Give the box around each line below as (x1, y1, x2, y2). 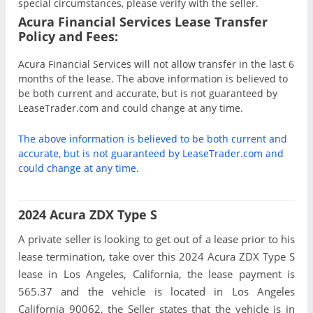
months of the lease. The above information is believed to (18, 72, 288, 85)
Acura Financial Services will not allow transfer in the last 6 (18, 57, 294, 71)
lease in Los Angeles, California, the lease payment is (18, 267, 295, 282)
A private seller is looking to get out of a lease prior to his (18, 232, 295, 247)
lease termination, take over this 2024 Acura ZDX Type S (18, 249, 295, 264)
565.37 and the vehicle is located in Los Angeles (18, 284, 295, 299)
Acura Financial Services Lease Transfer (18, 13, 268, 30)
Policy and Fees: (18, 28, 118, 45)
